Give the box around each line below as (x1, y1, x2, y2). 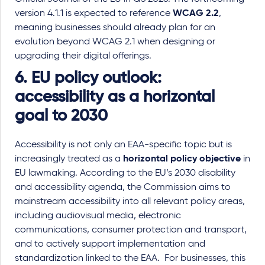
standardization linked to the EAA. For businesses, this (15, 253, 245, 263)
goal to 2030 (15, 108, 108, 124)
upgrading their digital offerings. (15, 51, 151, 61)
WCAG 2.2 (173, 8, 219, 18)
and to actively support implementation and (15, 239, 205, 249)
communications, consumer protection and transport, (15, 225, 247, 235)
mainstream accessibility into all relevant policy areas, (15, 196, 245, 206)
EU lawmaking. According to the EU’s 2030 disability (15, 168, 235, 178)
